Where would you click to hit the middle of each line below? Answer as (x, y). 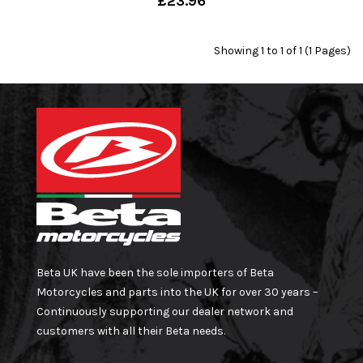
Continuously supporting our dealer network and (165, 311)
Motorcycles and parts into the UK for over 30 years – (177, 292)
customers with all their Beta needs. (131, 331)
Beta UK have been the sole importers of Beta (155, 272)
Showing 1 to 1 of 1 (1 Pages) (282, 50)
